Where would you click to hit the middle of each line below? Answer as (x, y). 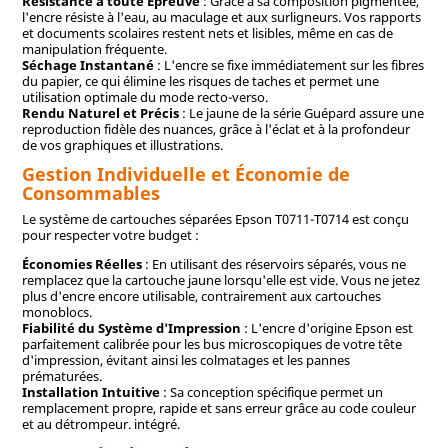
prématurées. (61, 376)
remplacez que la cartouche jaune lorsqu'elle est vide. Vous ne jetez (220, 280)
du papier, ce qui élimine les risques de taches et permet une (200, 80)
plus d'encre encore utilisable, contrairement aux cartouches (201, 296)
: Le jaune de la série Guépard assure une (301, 112)
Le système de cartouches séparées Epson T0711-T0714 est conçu (215, 219)
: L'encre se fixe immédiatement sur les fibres (288, 64)
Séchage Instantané (87, 64)
